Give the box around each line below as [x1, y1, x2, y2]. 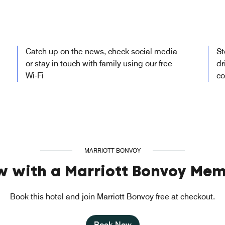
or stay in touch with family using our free [26, 58, 172, 68]
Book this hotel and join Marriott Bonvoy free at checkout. [10, 191, 215, 201]
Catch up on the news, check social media [26, 46, 177, 56]
